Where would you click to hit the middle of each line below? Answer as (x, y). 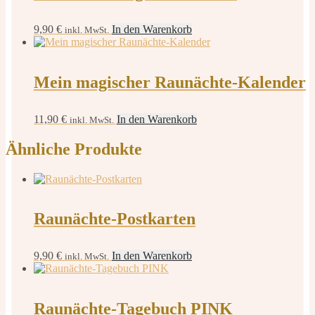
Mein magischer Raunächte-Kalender (170, 82)
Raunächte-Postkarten (115, 219)
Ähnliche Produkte (74, 149)
